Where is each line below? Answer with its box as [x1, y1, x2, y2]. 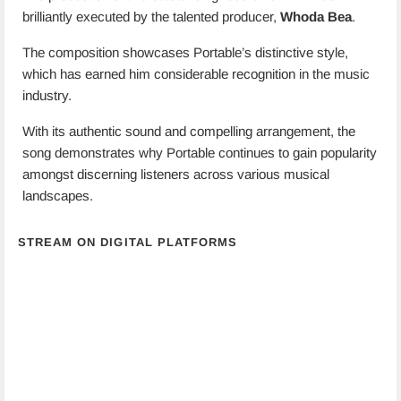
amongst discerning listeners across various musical [22, 166, 329, 182]
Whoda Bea [280, 9, 352, 24]
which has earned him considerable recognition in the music [22, 66, 370, 81]
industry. [22, 88, 72, 103]
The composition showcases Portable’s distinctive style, [22, 45, 348, 60]
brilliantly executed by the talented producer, [22, 9, 280, 24]
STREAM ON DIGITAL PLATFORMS [18, 235, 238, 249]
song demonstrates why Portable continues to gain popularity [22, 145, 377, 160]
